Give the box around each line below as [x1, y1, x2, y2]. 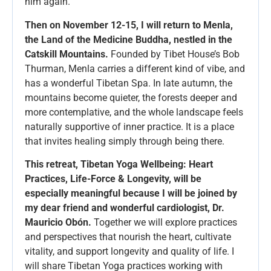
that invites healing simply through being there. [25, 135, 224, 147]
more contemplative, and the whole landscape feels [25, 106, 243, 118]
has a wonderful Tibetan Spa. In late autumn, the [25, 77, 232, 89]
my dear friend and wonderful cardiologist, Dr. [25, 201, 224, 214]
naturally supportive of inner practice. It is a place [25, 120, 234, 132]
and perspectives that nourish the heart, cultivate [25, 230, 231, 243]
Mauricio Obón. [25, 216, 91, 228]
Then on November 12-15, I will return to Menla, [25, 19, 233, 31]
